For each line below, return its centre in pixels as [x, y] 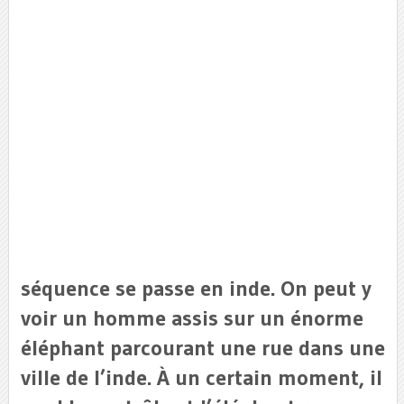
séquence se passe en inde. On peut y [196, 288]
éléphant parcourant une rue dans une [202, 348]
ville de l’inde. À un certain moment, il [201, 377]
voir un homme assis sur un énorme [192, 318]
